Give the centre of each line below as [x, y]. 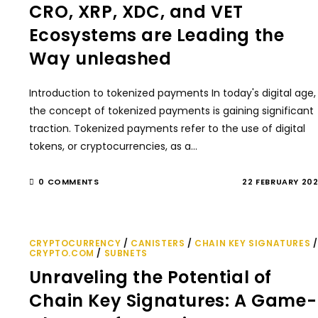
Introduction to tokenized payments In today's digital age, [172, 93]
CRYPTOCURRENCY [75, 243]
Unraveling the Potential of [150, 277]
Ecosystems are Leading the [157, 35]
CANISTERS [158, 243]
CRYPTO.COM [61, 253]
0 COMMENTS [69, 182]
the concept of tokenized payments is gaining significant [171, 111]
